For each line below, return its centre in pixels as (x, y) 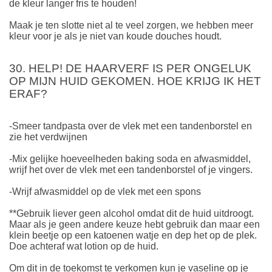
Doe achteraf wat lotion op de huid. (84, 246)
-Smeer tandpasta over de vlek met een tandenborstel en (131, 126)
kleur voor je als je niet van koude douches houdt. (115, 36)
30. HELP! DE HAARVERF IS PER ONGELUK (130, 69)
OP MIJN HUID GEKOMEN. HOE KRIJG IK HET (135, 81)
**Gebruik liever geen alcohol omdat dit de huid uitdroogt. (131, 213)
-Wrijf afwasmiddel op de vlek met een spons (105, 191)
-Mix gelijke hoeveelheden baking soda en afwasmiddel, (130, 158)
